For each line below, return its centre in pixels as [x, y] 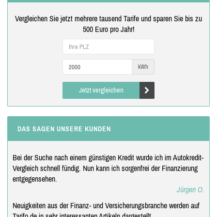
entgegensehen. [35, 179]
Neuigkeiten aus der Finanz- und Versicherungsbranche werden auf [106, 205]
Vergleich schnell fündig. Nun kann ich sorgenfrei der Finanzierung [105, 168]
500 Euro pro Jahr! [108, 29]
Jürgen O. [191, 189]
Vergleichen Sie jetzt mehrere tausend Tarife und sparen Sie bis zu [108, 18]
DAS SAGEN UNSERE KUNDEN [64, 129]
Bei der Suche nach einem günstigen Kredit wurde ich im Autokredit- [108, 157]
